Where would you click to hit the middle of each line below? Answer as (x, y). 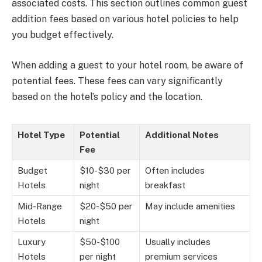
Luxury (32, 242)
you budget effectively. (63, 35)
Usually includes (178, 242)
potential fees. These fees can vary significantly (117, 81)
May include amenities (190, 206)
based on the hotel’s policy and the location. (107, 96)
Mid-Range (40, 206)
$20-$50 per (106, 206)
